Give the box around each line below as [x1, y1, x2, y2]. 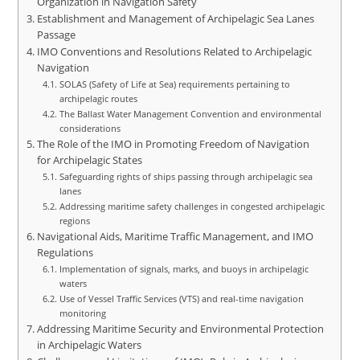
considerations [59, 122, 121, 134]
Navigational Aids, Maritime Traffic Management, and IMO [36, 230, 313, 243]
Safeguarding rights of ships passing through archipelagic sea [59, 170, 313, 182]
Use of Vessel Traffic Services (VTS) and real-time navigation [59, 292, 304, 305]
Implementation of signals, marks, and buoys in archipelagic [59, 263, 309, 275]
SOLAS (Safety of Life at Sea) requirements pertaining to [59, 78, 290, 90]
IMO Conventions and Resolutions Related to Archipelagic [36, 45, 312, 59]
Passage [36, 28, 76, 42]
